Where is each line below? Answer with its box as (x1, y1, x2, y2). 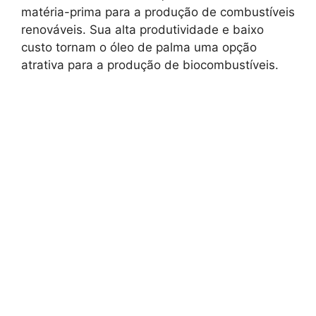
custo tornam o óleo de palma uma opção (21, 40, 257, 55)
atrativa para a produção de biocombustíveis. (21, 58, 279, 73)
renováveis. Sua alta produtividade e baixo (21, 23, 264, 37)
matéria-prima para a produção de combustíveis (21, 5, 295, 20)
